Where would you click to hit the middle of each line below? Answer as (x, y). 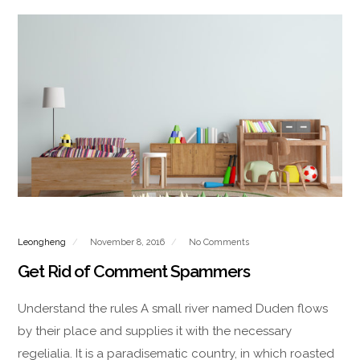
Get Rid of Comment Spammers (134, 272)
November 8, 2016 (129, 243)
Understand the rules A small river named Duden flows (173, 309)
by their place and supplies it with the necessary (155, 331)
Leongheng (42, 243)
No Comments (219, 243)
